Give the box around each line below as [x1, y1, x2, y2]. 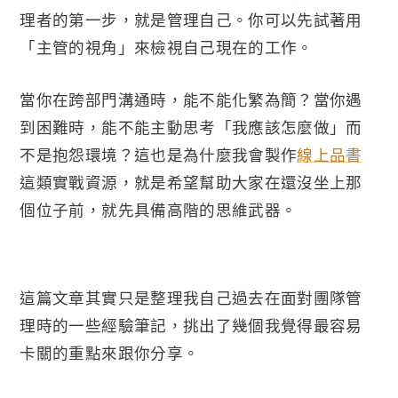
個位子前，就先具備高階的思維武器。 [20, 199, 298, 221]
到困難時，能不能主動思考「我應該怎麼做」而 [20, 116, 362, 139]
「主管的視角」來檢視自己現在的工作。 [20, 36, 314, 59]
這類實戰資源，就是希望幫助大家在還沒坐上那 [20, 171, 362, 194]
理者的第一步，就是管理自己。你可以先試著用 [20, 9, 362, 31]
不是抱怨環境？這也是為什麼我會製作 [20, 144, 298, 166]
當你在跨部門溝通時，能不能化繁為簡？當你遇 [20, 89, 362, 111]
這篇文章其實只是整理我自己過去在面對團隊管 [20, 287, 362, 309]
